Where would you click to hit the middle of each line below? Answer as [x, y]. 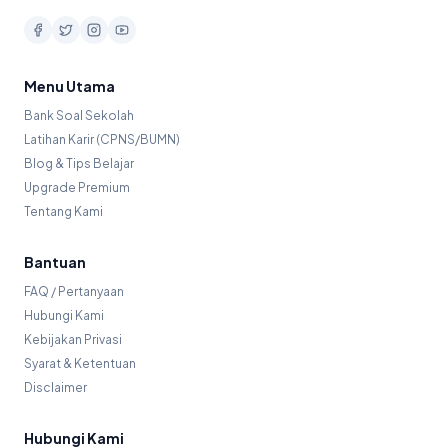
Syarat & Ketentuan [80, 363]
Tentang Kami [63, 211]
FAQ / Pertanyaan [74, 291]
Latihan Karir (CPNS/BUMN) [102, 139]
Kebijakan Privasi [73, 339]
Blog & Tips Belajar [79, 163]
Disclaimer [55, 387]
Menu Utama [69, 86]
